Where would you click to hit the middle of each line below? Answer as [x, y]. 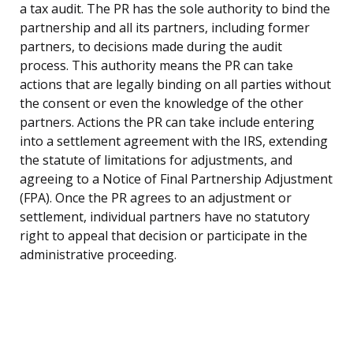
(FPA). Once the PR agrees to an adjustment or [156, 198]
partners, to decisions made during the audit [151, 47]
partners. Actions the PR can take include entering [167, 123]
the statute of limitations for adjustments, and [156, 160]
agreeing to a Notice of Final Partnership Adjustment [176, 179]
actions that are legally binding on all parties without [175, 85]
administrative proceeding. [98, 255]
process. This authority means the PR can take [156, 66]
